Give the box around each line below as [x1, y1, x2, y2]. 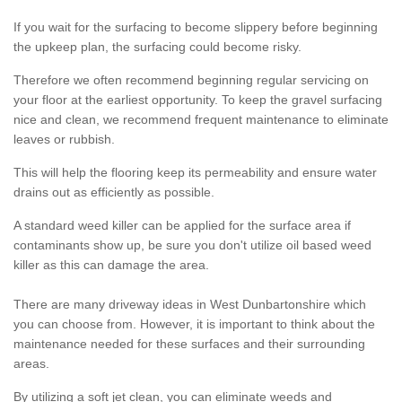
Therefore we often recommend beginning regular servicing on [13, 73, 369, 88]
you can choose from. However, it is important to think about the [13, 317, 375, 332]
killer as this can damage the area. [13, 258, 209, 273]
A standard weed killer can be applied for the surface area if [13, 218, 351, 233]
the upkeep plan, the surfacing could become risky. [13, 39, 301, 55]
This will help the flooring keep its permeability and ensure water [13, 165, 377, 180]
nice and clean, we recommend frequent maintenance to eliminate [13, 112, 389, 127]
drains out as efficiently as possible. [13, 185, 214, 200]
